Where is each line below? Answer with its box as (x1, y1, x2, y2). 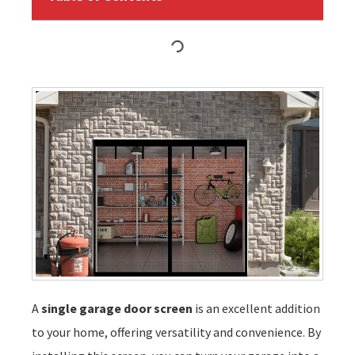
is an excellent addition (193, 300, 320, 316)
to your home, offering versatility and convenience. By (32, 323, 321, 340)
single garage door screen (41, 300, 193, 316)
